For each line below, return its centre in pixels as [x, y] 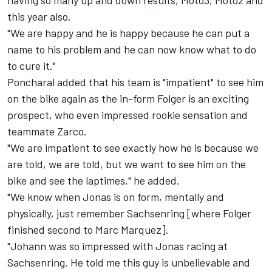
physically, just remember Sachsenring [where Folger [129, 213]
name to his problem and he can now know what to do [132, 49]
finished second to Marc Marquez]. [88, 230]
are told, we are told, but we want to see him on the [127, 164]
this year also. [39, 17]
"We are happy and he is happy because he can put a [128, 33]
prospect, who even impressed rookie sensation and [127, 115]
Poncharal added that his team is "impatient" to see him [135, 82]
